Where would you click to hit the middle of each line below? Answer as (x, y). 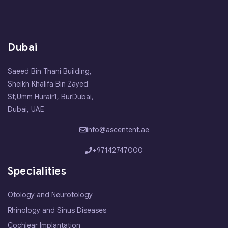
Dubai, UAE (26, 109)
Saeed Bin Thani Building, (50, 71)
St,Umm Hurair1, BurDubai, (51, 96)
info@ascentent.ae (118, 130)
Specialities (37, 171)
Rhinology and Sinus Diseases (57, 210)
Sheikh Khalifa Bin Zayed (48, 84)
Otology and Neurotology (50, 195)
